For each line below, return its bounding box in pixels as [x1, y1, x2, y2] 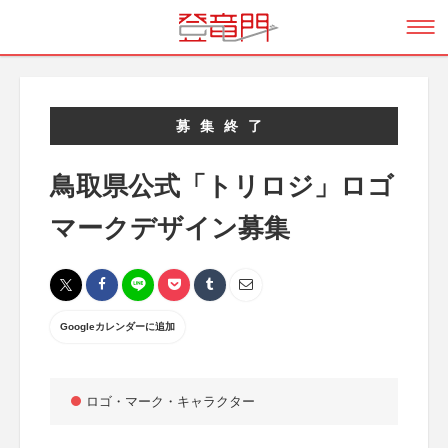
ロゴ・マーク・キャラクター [86, 394, 255, 409]
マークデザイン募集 [50, 213, 290, 243]
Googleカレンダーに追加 [60, 321, 175, 332]
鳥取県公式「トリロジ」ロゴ [50, 171, 394, 201]
